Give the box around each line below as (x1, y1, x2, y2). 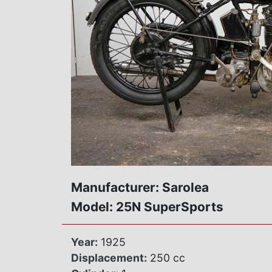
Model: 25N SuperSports (71, 199, 223, 215)
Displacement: (71, 251, 147, 265)
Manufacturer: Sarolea (71, 180, 209, 195)
